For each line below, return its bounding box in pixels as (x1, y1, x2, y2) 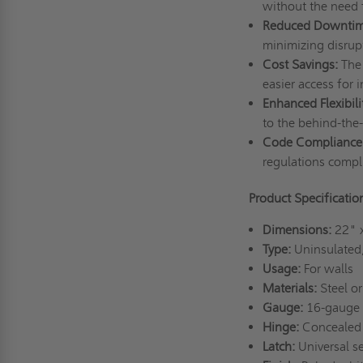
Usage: (262, 260, 301, 276)
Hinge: (262, 318, 299, 335)
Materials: (262, 280, 317, 296)
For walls (300, 260, 357, 276)
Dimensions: (262, 221, 335, 237)
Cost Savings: (262, 56, 338, 72)
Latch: (262, 338, 295, 354)
